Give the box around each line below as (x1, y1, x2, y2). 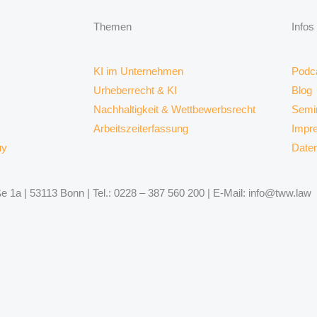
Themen (93, 21, 132, 33)
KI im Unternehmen (93, 65, 183, 78)
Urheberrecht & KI (93, 84, 177, 97)
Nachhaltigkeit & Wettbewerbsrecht (93, 103, 255, 116)
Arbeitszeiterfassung (93, 122, 188, 135)
